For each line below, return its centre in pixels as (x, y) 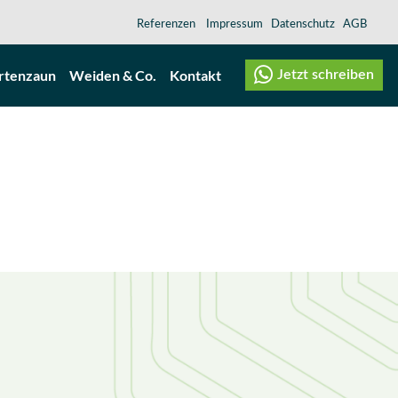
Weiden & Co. (113, 75)
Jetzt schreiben (326, 75)
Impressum (235, 24)
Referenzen (166, 24)
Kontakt (195, 75)
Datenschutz (304, 24)
